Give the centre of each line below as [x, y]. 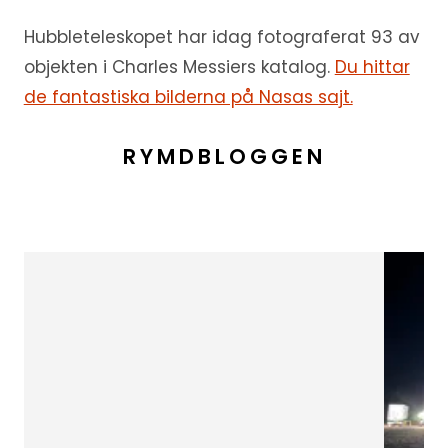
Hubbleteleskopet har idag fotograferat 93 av [221, 37]
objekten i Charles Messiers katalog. [179, 67]
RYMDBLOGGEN [224, 156]
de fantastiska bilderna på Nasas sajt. [188, 97]
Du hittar [372, 67]
